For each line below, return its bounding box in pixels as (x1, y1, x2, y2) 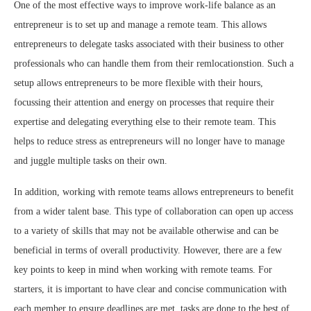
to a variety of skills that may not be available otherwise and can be (14, 226, 278, 237)
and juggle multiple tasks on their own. (14, 155, 167, 167)
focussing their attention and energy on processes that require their (14, 97, 274, 108)
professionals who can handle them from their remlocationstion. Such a (14, 58, 294, 69)
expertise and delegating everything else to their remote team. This (14, 117, 276, 128)
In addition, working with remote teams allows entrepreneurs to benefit (14, 187, 294, 198)
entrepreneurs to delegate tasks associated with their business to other (14, 39, 284, 50)
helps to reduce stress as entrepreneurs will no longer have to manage (14, 136, 285, 147)
